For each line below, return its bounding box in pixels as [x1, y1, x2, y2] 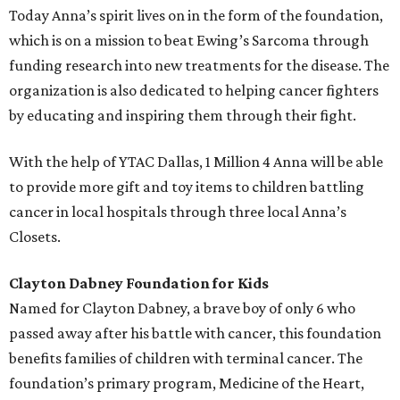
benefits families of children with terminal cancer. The [9, 349, 362, 368]
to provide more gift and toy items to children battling [9, 178, 364, 196]
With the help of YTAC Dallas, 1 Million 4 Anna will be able [9, 153, 383, 171]
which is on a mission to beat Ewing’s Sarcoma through [9, 31, 369, 50]
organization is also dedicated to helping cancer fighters [9, 81, 379, 100]
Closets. [9, 228, 61, 246]
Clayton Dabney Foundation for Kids [9, 274, 269, 293]
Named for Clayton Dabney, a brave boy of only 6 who [9, 299, 355, 318]
